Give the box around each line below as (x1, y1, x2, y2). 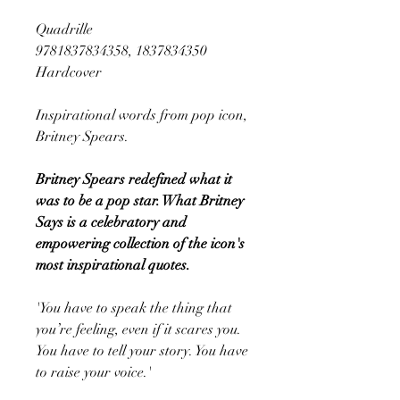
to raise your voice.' (36, 362, 151, 381)
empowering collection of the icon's (36, 234, 245, 253)
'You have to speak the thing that (36, 298, 232, 317)
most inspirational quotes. (36, 255, 190, 274)
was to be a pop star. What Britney (36, 191, 244, 210)
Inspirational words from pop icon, (36, 105, 247, 124)
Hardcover (36, 62, 102, 81)
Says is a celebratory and (36, 212, 187, 231)
